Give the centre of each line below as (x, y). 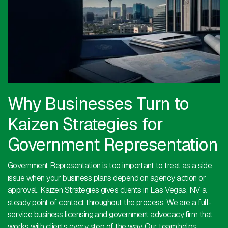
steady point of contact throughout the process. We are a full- (110, 203)
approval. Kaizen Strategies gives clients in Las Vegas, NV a (107, 190)
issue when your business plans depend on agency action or (107, 178)
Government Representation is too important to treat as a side (110, 166)
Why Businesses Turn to (98, 104)
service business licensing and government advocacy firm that (110, 215)
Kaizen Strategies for (85, 124)
